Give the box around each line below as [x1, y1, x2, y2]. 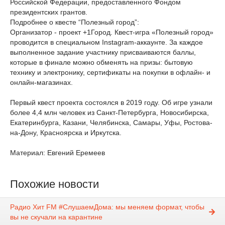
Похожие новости [10, 178, 99, 190]
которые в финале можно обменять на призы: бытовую [10, 58, 193, 66]
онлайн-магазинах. [10, 78, 73, 86]
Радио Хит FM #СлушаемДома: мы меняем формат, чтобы [10, 203, 204, 211]
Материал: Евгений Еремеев [10, 149, 105, 157]
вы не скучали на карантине [10, 213, 102, 221]
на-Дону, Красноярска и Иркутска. [10, 129, 122, 137]
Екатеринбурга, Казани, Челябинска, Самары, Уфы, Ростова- [10, 119, 212, 127]
